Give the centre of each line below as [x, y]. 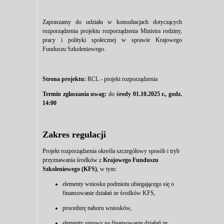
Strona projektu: [64, 79]
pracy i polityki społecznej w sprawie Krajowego [112, 40]
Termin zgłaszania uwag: [75, 94]
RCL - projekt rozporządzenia [122, 79]
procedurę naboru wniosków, [97, 208]
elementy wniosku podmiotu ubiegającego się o [118, 184]
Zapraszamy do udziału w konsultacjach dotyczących [112, 22]
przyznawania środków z [73, 160]
